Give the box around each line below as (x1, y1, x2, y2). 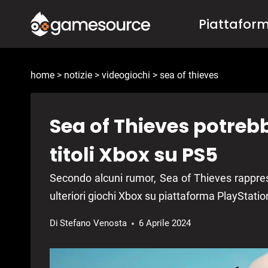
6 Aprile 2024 (139, 218, 191, 229)
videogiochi (102, 69, 150, 81)
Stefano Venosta (60, 218, 127, 229)
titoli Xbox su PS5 (50, 141, 218, 169)
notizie (64, 69, 92, 81)
